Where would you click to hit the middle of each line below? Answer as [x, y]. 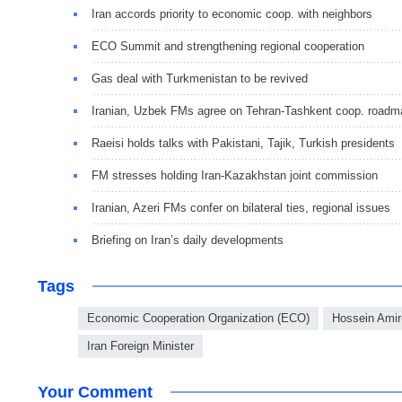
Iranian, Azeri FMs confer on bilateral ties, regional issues [241, 207]
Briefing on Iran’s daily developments [188, 240]
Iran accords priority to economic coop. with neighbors [232, 13]
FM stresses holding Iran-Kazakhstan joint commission [235, 175]
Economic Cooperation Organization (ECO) [198, 318]
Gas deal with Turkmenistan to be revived [200, 78]
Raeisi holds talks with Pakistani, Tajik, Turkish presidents [243, 143]
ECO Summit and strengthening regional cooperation [228, 46]
